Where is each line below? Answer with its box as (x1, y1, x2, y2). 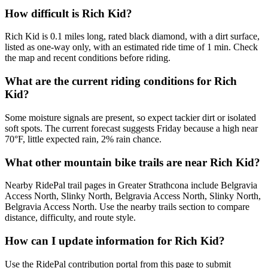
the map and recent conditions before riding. (5, 53, 170, 63)
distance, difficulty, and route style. (5, 212, 136, 223)
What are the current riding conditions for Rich (5, 75, 237, 88)
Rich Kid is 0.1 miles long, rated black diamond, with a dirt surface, (5, 31, 260, 42)
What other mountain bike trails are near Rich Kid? (5, 156, 260, 169)
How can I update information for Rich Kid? (5, 234, 225, 248)
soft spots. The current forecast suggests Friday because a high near (5, 123, 258, 133)
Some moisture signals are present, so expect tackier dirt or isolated (5, 112, 256, 123)
